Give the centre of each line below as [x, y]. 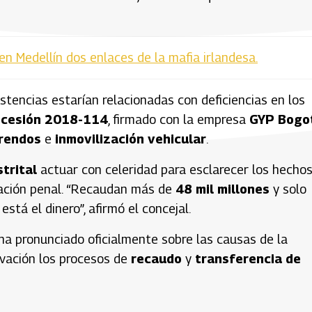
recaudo [156, 258]
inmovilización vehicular [131, 139]
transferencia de [248, 258]
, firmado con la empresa [179, 119]
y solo [288, 189]
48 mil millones [223, 189]
